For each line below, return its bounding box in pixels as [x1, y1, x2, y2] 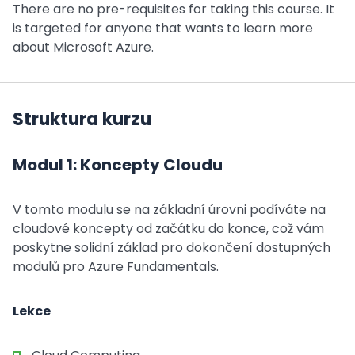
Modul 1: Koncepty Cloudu [13, 154, 223, 176]
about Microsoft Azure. [13, 38, 154, 56]
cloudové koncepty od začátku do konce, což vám [13, 219, 324, 238]
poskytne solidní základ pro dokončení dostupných [13, 239, 330, 257]
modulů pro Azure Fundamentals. [13, 258, 219, 276]
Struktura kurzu [13, 107, 151, 132]
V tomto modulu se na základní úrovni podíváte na [13, 200, 326, 219]
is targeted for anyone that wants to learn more [13, 19, 313, 37]
